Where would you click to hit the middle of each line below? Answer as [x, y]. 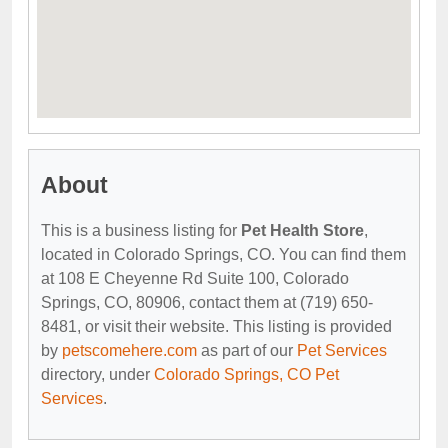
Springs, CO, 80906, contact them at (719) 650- [207, 302]
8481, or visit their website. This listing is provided [216, 326]
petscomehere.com [129, 350]
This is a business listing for [141, 230]
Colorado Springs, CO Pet [246, 374]
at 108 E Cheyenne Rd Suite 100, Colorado [195, 278]
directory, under [97, 374]
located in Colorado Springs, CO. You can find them [223, 254]
